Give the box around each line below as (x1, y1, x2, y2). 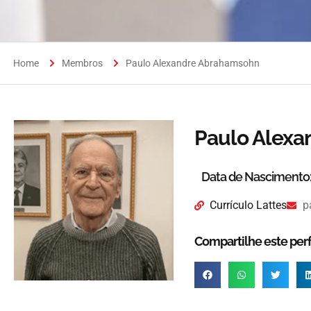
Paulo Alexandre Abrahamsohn (126, 58, 260, 69)
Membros (62, 58, 103, 69)
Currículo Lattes (210, 199, 287, 212)
